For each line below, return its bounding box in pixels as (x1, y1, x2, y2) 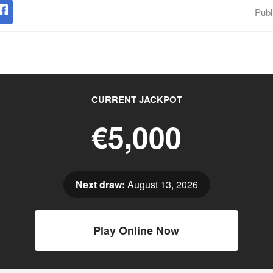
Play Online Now (93, 222, 180, 238)
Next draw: (75, 177, 125, 191)
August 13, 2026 (124, 177, 198, 191)
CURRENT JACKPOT (91, 93, 182, 106)
